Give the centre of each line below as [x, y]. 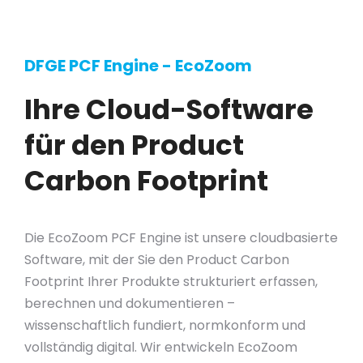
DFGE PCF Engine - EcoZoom [138, 66]
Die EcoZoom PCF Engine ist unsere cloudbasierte [181, 238]
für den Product [134, 145]
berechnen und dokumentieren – [130, 303]
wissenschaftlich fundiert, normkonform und [165, 325]
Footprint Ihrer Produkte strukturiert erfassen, [171, 282]
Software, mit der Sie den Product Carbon [157, 260]
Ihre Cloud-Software [169, 109]
